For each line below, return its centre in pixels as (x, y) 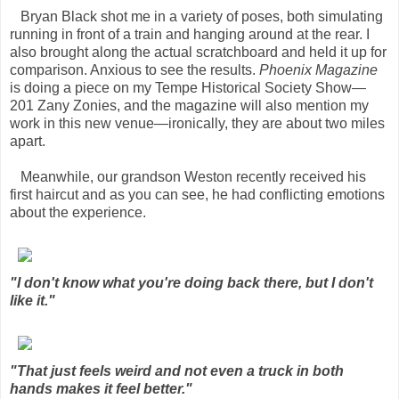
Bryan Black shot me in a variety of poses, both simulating (196, 16)
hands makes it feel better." (101, 388)
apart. (28, 141)
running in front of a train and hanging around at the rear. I (190, 34)
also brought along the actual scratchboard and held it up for (198, 52)
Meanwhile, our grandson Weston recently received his (188, 176)
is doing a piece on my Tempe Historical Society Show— (188, 87)
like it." (33, 300)
